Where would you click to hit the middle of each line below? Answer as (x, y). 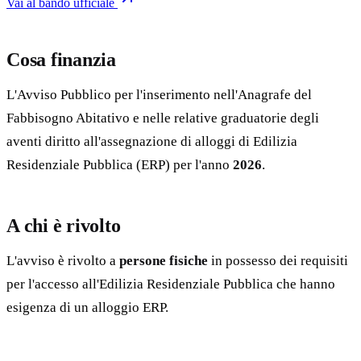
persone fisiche (164, 260)
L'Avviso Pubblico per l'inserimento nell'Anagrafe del (159, 94)
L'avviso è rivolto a (63, 260)
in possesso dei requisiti (278, 260)
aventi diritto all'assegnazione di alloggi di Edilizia (152, 141)
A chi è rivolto (64, 225)
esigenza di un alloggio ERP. (87, 307)
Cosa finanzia (61, 59)
